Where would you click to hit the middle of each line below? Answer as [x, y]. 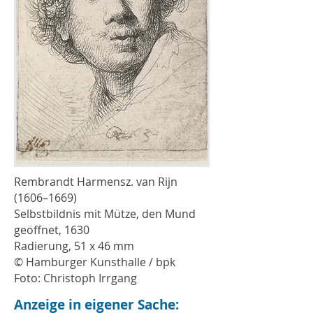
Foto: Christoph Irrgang [75, 278]
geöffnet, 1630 [52, 230]
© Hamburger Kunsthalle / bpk [95, 262]
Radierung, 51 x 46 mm [74, 246]
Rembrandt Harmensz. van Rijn [96, 182]
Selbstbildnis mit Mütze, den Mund [105, 214]
